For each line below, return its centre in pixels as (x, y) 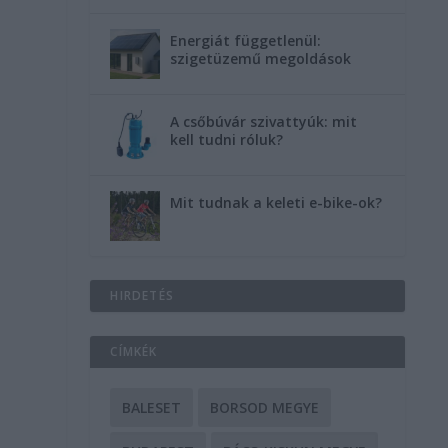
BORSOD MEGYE (265, 407)
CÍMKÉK (134, 351)
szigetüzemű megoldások (261, 58)
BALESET (152, 407)
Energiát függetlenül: (246, 40)
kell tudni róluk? (227, 139)
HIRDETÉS (142, 295)
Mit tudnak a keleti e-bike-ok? (276, 202)
